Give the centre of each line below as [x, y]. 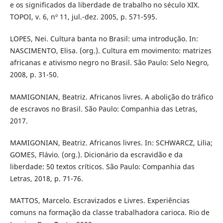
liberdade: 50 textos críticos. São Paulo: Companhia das [102, 166]
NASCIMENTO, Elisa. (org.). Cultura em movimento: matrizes [111, 51]
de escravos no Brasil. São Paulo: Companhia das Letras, [104, 109]
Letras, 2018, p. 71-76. [46, 178]
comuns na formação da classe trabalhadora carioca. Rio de [110, 212]
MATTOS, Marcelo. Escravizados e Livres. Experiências [100, 200]
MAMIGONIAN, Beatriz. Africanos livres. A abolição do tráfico [111, 97]
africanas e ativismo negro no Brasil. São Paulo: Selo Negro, [109, 63]
